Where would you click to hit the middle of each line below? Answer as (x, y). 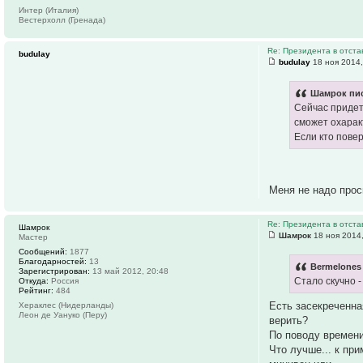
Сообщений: (43, 252)
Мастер (33, 237)
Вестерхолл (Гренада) (62, 20)
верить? (289, 320)
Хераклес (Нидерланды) (66, 305)
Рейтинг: (36, 291)
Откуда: (34, 281)
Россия (64, 281)
